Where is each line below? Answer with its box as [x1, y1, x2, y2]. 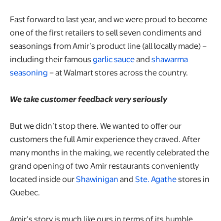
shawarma [151, 53, 188, 65]
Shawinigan [76, 173, 118, 184]
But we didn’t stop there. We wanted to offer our [10, 119, 182, 131]
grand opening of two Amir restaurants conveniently [10, 159, 199, 171]
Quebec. [10, 186, 41, 198]
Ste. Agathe [135, 173, 177, 184]
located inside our [10, 173, 76, 184]
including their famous [10, 53, 93, 65]
